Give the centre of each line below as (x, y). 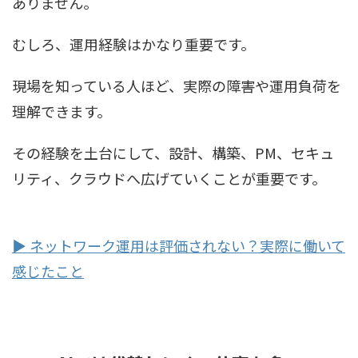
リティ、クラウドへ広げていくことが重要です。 (169, 178)
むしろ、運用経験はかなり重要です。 (133, 44)
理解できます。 (62, 111)
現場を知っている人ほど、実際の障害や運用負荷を (177, 85)
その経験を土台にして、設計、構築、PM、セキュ (173, 152)
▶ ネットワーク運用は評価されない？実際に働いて (179, 245)
